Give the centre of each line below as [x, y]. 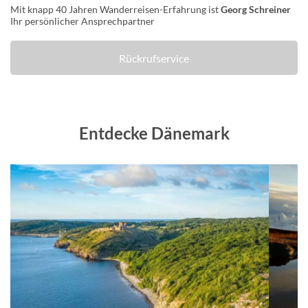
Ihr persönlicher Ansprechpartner [82, 21]
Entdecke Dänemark [154, 133]
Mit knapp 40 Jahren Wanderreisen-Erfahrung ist [115, 9]
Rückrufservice [154, 58]
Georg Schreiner [256, 9]
